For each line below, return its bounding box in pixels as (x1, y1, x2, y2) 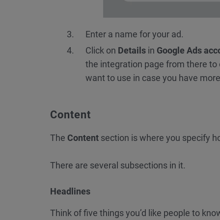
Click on (85, 45, 118, 56)
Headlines (50, 186, 90, 197)
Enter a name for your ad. (85, 29, 184, 40)
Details (118, 45, 146, 56)
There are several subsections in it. (50, 160, 186, 171)
